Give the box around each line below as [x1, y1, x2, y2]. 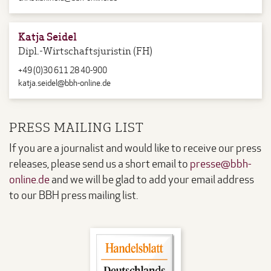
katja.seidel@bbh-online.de [18, 77, 111, 88]
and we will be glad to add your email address [50, 173, 254, 186]
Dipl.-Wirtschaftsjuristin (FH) [18, 43, 152, 57]
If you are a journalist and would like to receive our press [9, 142, 261, 155]
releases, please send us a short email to [9, 157, 190, 171]
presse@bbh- [190, 157, 252, 171]
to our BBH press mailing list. [9, 189, 138, 202]
